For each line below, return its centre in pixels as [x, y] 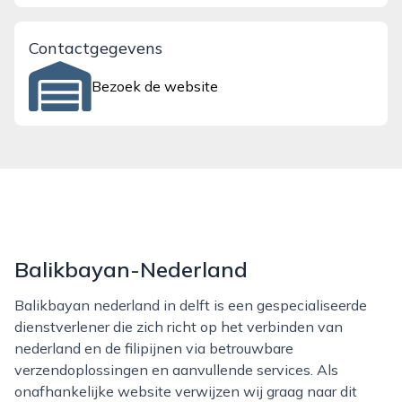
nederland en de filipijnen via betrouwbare [154, 348]
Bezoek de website [155, 86]
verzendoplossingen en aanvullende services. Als [176, 370]
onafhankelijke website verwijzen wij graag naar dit [186, 391]
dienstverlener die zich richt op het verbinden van [179, 327]
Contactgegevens [96, 48]
